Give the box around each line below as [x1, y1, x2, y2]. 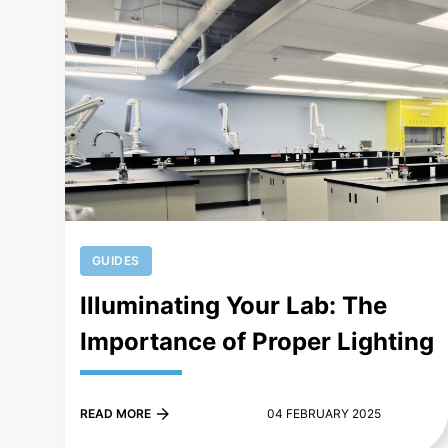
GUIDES [91, 253, 140, 269]
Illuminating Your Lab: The [79, 291, 387, 321]
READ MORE [79, 406, 151, 422]
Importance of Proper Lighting [79, 327, 434, 357]
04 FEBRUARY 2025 [267, 406, 382, 422]
